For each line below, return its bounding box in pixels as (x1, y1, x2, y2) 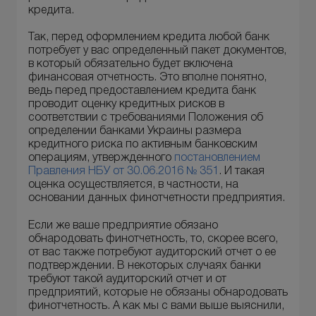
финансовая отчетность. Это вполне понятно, (28, 73, 267, 83)
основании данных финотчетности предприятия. (28, 193, 285, 204)
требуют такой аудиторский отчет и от (28, 274, 226, 284)
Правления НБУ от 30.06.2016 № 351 (28, 166, 219, 177)
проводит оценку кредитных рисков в (28, 99, 224, 110)
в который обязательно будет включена (28, 59, 233, 70)
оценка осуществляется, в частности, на (28, 180, 238, 190)
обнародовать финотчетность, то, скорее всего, (28, 233, 278, 244)
